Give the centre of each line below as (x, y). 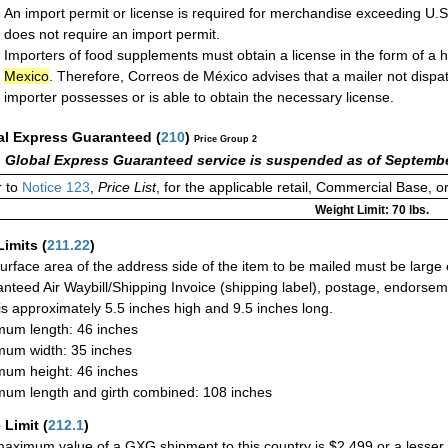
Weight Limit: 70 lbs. (371, 209)
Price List (127, 186)
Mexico (26, 76)
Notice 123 (54, 186)
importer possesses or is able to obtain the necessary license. (199, 97)
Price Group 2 (225, 139)
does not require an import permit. (112, 34)
